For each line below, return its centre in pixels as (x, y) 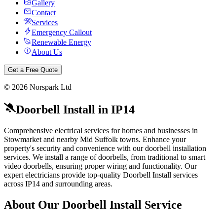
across (14, 184)
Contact (44, 13)
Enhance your (164, 139)
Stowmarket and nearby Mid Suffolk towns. (72, 139)
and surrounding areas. (76, 184)
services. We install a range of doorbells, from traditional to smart (105, 157)
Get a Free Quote (33, 70)
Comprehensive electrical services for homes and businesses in (101, 130)
